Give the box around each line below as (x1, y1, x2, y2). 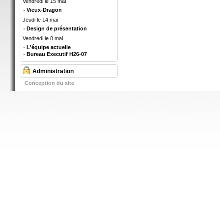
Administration (32, 68, 74, 75)
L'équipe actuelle (27, 44, 71, 50)
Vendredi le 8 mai (23, 35, 63, 41)
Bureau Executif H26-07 (27, 51, 87, 57)
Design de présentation (27, 26, 87, 31)
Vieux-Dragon (27, 7, 62, 13)
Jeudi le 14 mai (23, 17, 58, 23)
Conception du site (25, 80, 74, 86)
